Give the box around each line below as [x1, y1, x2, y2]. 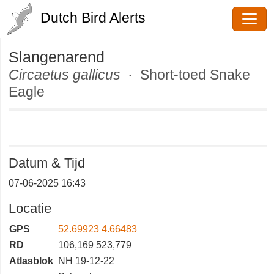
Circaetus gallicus [9, 65, 134, 84]
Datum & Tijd [9, 154, 91, 172]
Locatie [9, 199, 56, 217]
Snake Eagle [9, 82, 94, 101]
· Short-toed [134, 65, 226, 84]
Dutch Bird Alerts [37, 7, 163, 27]
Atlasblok [9, 254, 56, 268]
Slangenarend [9, 46, 113, 67]
